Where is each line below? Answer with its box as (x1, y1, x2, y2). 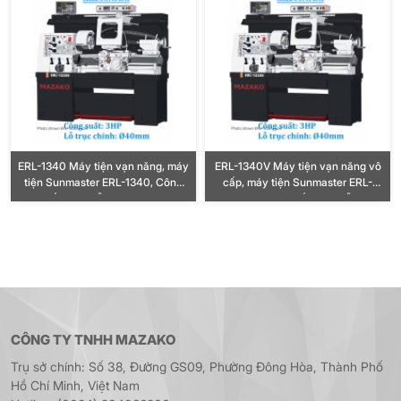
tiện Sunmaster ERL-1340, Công (24, 175, 156, 190)
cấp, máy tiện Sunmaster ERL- (223, 175, 372, 190)
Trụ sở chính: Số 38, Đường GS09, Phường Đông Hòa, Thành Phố (11, 359, 383, 375)
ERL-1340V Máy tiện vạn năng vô (214, 159, 381, 174)
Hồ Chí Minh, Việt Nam (11, 378, 140, 394)
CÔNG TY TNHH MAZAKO (11, 331, 175, 349)
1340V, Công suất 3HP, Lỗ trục (221, 192, 374, 206)
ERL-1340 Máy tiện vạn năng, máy (18, 159, 189, 174)
